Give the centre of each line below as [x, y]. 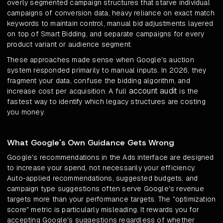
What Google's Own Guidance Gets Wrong [91, 143]
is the [188, 91]
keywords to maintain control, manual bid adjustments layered [110, 24]
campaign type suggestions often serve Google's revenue [106, 189]
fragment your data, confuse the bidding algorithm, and [99, 81]
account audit [153, 91]
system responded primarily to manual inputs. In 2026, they [107, 70]
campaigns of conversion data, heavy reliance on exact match [111, 13]
